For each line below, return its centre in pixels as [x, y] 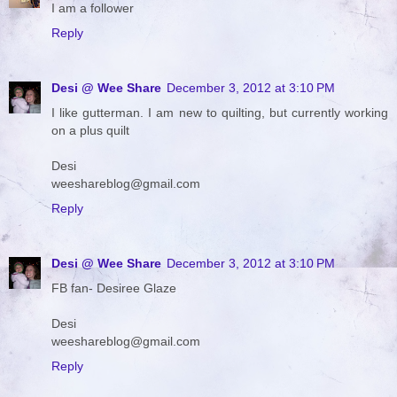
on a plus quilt [90, 130]
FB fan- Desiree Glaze [114, 288]
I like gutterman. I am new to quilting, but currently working [220, 112]
